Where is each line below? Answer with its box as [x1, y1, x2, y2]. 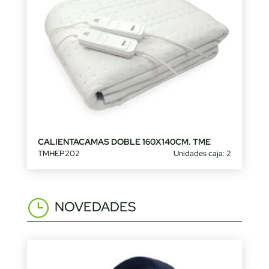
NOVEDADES [54, 198, 136, 216]
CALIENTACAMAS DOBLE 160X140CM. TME [37, 136, 211, 148]
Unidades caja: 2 [174, 148, 232, 159]
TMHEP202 [37, 148, 80, 159]
